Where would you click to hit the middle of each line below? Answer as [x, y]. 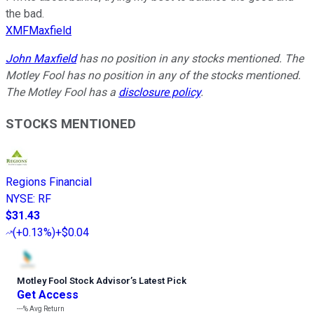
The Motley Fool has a [62, 92]
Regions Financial [49, 182]
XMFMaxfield [39, 30]
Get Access [48, 295]
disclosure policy [159, 92]
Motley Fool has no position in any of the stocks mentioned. [153, 75]
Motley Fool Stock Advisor [74, 281]
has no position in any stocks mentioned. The [190, 58]
